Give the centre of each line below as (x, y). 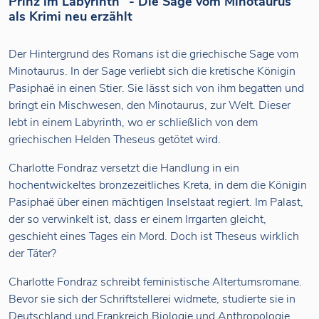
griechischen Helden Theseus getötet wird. (115, 139)
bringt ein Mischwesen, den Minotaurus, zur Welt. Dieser (150, 105)
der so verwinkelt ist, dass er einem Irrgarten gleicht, (137, 219)
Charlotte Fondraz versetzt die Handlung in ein (124, 168)
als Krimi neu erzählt (70, 16)
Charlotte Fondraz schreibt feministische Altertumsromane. (155, 282)
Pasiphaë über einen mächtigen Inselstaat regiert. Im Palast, (156, 202)
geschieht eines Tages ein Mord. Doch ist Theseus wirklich (154, 236)
